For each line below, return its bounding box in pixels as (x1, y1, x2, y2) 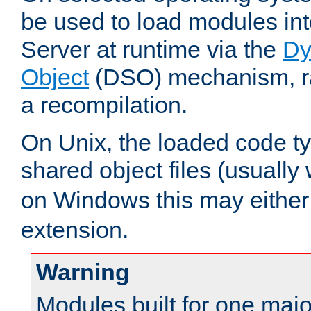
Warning (36, 259, 130, 286)
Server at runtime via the (21, 36, 283, 63)
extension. (21, 217, 128, 244)
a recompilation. (21, 92, 187, 119)
